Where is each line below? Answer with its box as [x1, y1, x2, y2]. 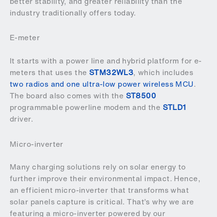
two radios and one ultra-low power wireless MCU [10, 78, 194, 90]
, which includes [133, 66, 193, 78]
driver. [10, 113, 33, 124]
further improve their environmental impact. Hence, [10, 172, 201, 184]
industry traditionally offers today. [10, 7, 136, 18]
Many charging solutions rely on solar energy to [10, 161, 186, 172]
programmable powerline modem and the [10, 101, 163, 113]
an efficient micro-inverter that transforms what [10, 184, 189, 196]
